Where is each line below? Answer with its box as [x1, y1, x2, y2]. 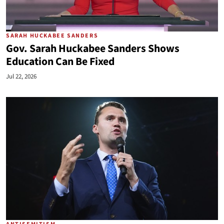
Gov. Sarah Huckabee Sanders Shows [6, 41, 179, 56]
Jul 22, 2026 [6, 72, 36, 81]
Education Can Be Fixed [6, 54, 114, 69]
